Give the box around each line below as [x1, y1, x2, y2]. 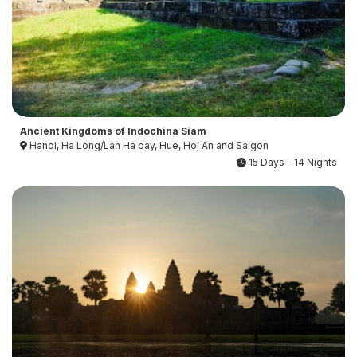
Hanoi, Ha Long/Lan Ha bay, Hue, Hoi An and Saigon [27, 139, 269, 152]
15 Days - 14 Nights [246, 155, 337, 168]
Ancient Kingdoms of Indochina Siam [20, 125, 206, 138]
